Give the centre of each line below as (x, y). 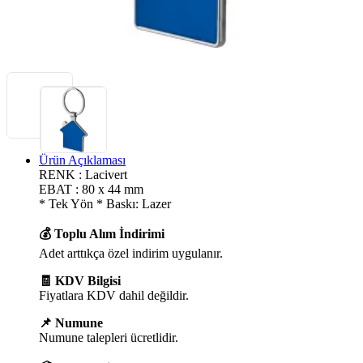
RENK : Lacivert (83, 174)
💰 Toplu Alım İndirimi (102, 233)
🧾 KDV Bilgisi (80, 280)
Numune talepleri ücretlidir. (109, 337)
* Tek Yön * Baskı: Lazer (105, 203)
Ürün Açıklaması (82, 160)
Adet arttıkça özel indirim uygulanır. (131, 253)
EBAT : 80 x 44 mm (91, 189)
